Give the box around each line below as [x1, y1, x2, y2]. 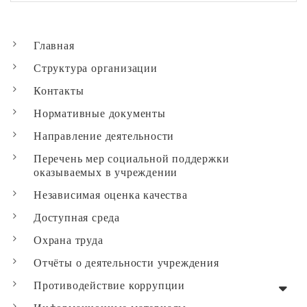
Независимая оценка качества [34, 186, 188, 201]
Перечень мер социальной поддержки [34, 150, 230, 165]
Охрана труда [34, 232, 103, 247]
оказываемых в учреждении [34, 164, 178, 179]
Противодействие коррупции [34, 277, 185, 292]
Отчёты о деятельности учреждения [34, 254, 219, 269]
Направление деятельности [34, 127, 175, 143]
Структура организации [34, 60, 158, 75]
